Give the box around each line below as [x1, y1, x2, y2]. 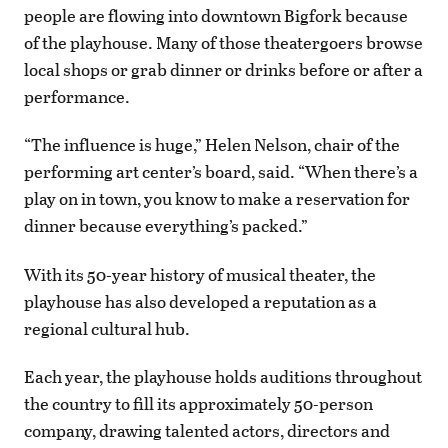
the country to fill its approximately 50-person [24, 390, 373, 416]
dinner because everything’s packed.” [24, 213, 308, 239]
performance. [24, 84, 130, 110]
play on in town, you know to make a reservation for [24, 186, 410, 212]
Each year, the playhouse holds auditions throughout [24, 363, 422, 389]
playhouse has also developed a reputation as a [24, 288, 377, 314]
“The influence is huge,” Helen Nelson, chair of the [24, 132, 400, 158]
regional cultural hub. [24, 315, 190, 341]
